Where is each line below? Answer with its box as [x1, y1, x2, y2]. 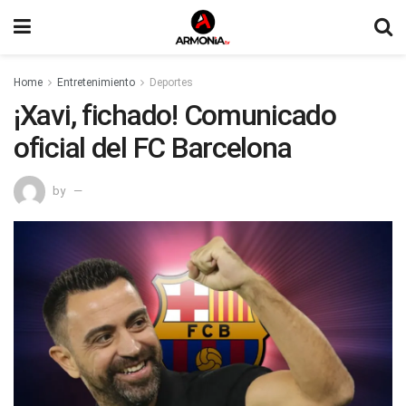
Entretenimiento [57, 76, 135, 89]
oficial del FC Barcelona [14, 130, 292, 165]
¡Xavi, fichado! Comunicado [14, 98, 336, 132]
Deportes [150, 76, 193, 89]
